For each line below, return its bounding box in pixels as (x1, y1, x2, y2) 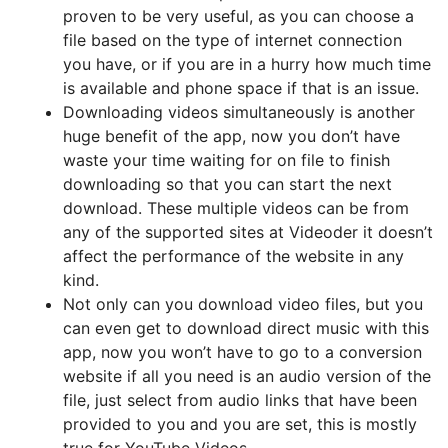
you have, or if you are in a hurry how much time (63, 54, 431, 74)
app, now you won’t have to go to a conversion (63, 342, 422, 362)
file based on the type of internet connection (63, 30, 402, 50)
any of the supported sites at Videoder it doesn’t (63, 222, 433, 242)
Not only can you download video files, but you (63, 294, 423, 314)
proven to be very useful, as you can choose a (63, 6, 414, 26)
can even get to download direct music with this (63, 318, 429, 338)
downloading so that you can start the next (63, 174, 392, 194)
